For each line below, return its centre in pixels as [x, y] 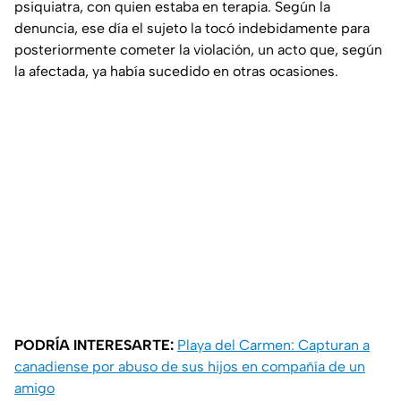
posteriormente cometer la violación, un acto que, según [198, 50]
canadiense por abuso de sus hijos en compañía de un [190, 367]
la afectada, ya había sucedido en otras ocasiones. [176, 72]
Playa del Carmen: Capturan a [273, 346]
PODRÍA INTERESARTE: [94, 346]
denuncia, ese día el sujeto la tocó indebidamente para [192, 29]
